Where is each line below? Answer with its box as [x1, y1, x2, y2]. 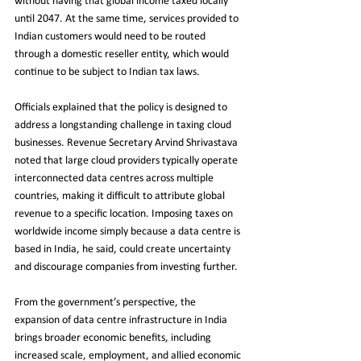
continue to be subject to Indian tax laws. [15, 65, 200, 78]
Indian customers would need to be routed [15, 30, 208, 43]
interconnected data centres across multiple [15, 172, 216, 185]
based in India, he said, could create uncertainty [15, 243, 233, 255]
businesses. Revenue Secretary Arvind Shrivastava [15, 136, 240, 149]
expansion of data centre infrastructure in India [15, 313, 230, 326]
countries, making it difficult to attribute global [15, 189, 227, 202]
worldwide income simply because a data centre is [15, 225, 243, 238]
